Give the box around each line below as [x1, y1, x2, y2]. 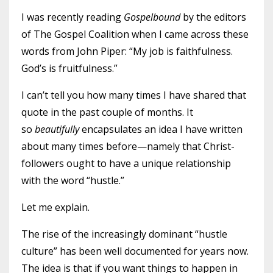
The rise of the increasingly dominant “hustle [21, 227, 227, 241]
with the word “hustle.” [21, 174, 124, 187]
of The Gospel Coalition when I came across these [21, 27, 249, 41]
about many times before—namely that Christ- [21, 140, 235, 153]
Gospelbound [124, 10, 180, 24]
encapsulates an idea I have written [79, 122, 243, 136]
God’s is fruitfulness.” [21, 62, 118, 75]
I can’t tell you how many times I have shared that [21, 88, 246, 102]
